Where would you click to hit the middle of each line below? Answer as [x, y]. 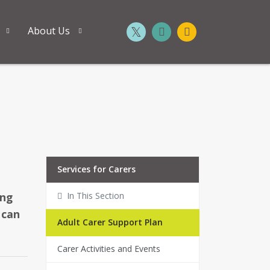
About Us [49, 31]
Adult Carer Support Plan [110, 222]
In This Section [93, 196]
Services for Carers [96, 169]
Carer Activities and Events [108, 249]
